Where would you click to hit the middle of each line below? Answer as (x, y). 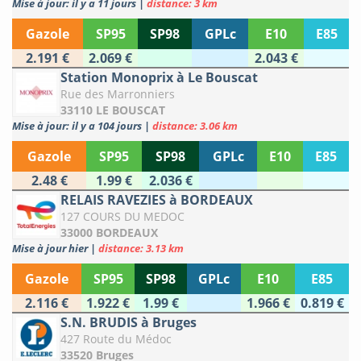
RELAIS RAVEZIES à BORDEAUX (157, 200)
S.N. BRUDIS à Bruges (129, 323)
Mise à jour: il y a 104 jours (78, 126)
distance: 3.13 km (141, 249)
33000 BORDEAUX (109, 233)
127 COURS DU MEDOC (122, 217)
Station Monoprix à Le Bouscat (159, 78)
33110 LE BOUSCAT (113, 110)
